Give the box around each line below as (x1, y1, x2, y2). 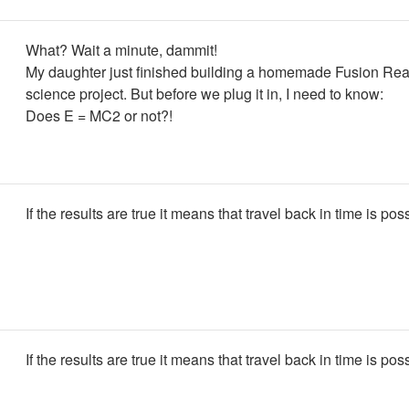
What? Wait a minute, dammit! (26, 39, 217, 60)
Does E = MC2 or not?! (26, 105, 173, 126)
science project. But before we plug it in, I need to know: (26, 83, 383, 104)
